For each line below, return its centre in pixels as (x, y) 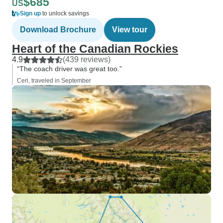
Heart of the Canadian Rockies (95, 49)
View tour (130, 30)
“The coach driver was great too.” (69, 69)
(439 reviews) (87, 59)
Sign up (30, 13)
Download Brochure (58, 30)
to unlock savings (65, 13)
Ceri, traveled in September (54, 81)
